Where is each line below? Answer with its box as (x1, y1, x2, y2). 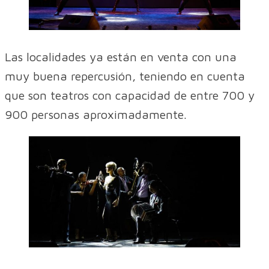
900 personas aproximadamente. (5, 107, 187, 122)
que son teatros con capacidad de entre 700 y (5, 88, 255, 103)
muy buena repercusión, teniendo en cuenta (5, 69, 245, 83)
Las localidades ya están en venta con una (5, 50, 237, 64)
